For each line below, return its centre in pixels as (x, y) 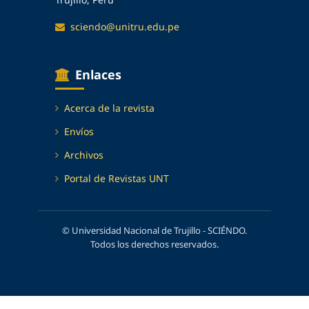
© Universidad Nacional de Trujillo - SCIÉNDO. (154, 230)
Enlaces (98, 74)
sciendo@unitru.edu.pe (125, 26)
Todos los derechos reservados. (154, 244)
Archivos (84, 154)
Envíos (79, 131)
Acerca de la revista (109, 108)
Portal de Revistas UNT (117, 178)
